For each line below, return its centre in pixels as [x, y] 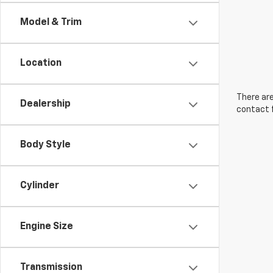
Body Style [45, 145]
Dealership [45, 104]
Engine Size [47, 227]
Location [41, 63]
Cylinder [40, 186]
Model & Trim [51, 23]
